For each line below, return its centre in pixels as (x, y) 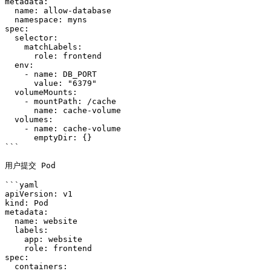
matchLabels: (15, 47)
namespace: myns (10, 20)
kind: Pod (27, 203)
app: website (15, 239)
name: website (10, 221)
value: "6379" (19, 83)
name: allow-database (10, 11)
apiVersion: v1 (39, 194)
